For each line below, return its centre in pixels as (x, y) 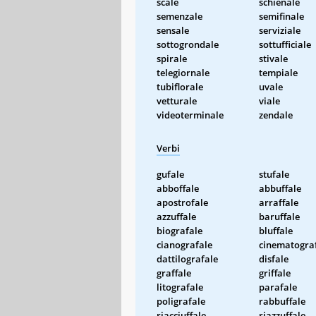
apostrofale (182, 202)
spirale (172, 58)
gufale (170, 174)
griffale (275, 273)
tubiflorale (180, 86)
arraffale (279, 202)
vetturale (177, 101)
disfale (274, 259)
